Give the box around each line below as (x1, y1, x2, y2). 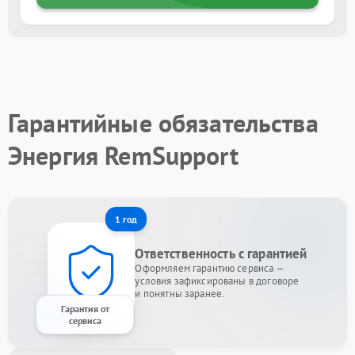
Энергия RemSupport (8, 138, 239, 172)
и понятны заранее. (135, 286, 225, 300)
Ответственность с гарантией (135, 244, 307, 262)
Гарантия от (60, 302, 109, 315)
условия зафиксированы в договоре (135, 273, 300, 288)
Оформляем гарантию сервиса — (135, 261, 284, 275)
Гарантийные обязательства (8, 105, 319, 139)
